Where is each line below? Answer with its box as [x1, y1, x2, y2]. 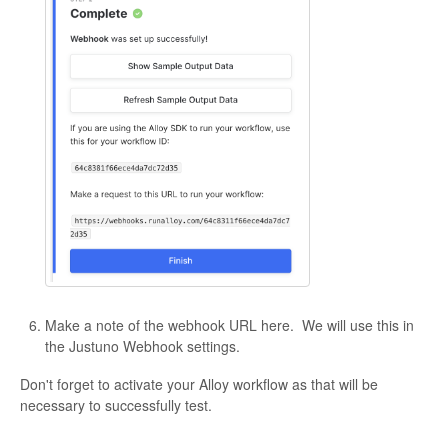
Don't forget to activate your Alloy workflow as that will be [20, 374, 378, 395]
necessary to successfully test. [20, 395, 212, 416]
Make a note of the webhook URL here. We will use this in [45, 315, 414, 336]
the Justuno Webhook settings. [45, 336, 240, 357]
